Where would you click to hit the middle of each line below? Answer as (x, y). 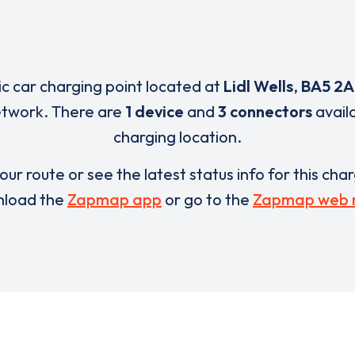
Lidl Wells (258, 86)
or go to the (207, 199)
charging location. (177, 137)
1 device (154, 111)
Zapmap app (115, 199)
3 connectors (265, 111)
